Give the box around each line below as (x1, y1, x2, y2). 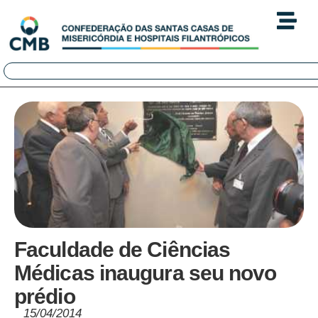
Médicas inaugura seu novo (14, 261, 277, 285)
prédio (14, 285, 75, 309)
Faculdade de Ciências (14, 238, 231, 262)
